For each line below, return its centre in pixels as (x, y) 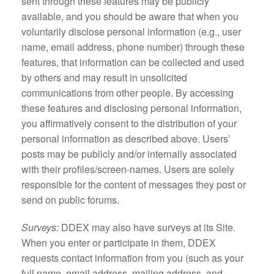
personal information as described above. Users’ (126, 139)
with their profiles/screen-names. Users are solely (128, 169)
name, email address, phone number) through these (133, 47)
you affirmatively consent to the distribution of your (129, 123)
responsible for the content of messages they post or (134, 184)
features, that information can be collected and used (133, 62)
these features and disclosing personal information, (131, 108)
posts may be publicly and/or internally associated (129, 154)
